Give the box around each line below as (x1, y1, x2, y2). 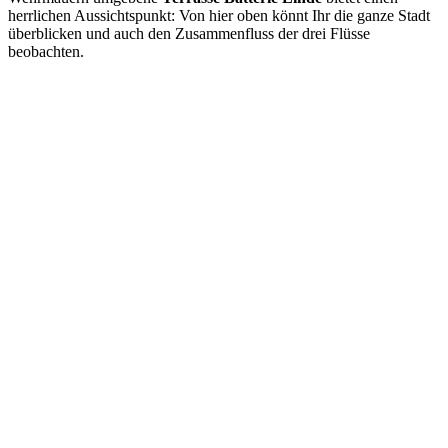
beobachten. (8, 42, 84, 60)
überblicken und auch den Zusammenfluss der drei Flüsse (8, 24, 370, 42)
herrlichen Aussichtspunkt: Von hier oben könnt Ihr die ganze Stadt (8, 6, 430, 24)
